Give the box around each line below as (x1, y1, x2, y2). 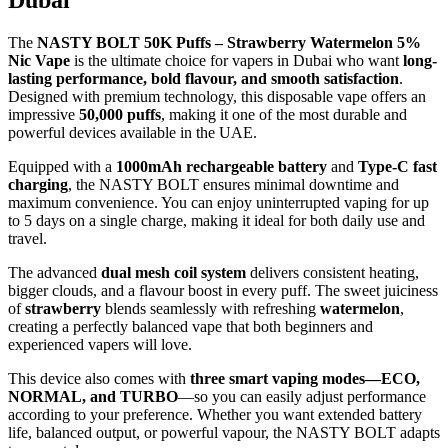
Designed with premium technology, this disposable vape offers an (8, 87, 426, 105)
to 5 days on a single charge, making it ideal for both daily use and (8, 211, 425, 229)
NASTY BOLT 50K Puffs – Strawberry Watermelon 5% (37, 33, 421, 51)
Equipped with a (8, 157, 116, 175)
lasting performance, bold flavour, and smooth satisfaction (8, 69, 399, 87)
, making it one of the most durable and (161, 105, 407, 123)
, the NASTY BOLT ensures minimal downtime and (68, 175, 399, 193)
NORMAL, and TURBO (8, 387, 178, 405)
